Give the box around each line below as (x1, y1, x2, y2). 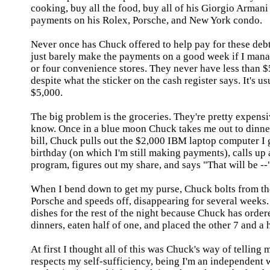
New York (189, 14, 231, 26)
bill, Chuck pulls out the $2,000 (31, 135, 168, 146)
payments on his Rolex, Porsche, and (31, 14, 189, 26)
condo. (231, 14, 262, 26)
